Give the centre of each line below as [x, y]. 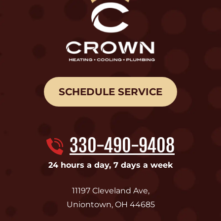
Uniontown [89, 205]
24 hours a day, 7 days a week [110, 165]
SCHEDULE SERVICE [110, 92]
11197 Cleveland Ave [110, 191]
